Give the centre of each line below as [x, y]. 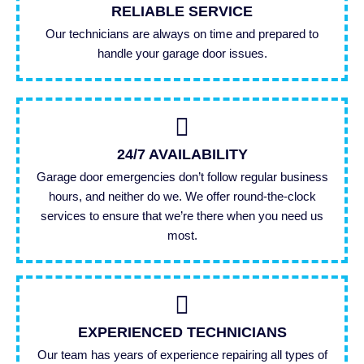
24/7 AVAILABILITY [182, 155]
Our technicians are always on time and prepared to [182, 34]
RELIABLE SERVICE [182, 12]
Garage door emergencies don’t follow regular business [182, 177]
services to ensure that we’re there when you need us [182, 216]
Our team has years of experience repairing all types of [182, 355]
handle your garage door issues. [182, 54]
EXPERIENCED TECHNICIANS [182, 333]
